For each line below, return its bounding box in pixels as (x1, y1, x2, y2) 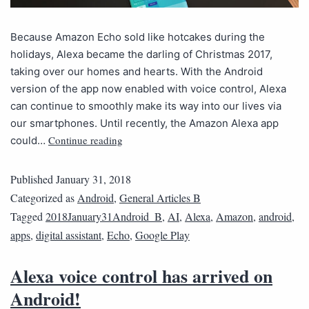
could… (10, 133, 48, 147)
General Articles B (119, 190, 201, 205)
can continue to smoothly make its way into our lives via (10, 99, 281, 112)
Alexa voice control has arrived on (10, 262, 272, 289)
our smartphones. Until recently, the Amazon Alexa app (10, 116, 279, 130)
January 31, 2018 (56, 171, 131, 186)
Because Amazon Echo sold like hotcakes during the (10, 30, 265, 43)
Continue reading (48, 132, 123, 147)
